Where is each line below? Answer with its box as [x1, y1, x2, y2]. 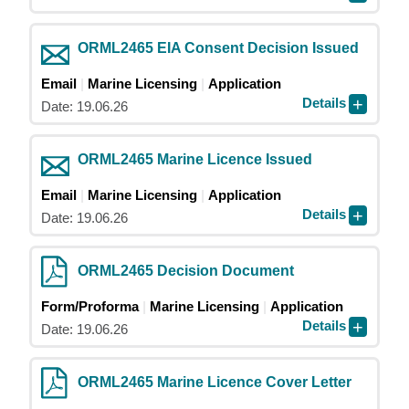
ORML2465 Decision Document [78, 263, 294, 278]
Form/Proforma [41, 299, 139, 314]
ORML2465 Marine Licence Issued [78, 152, 312, 167]
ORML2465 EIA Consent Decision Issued [78, 40, 359, 56]
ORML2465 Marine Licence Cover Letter [78, 374, 351, 390]
